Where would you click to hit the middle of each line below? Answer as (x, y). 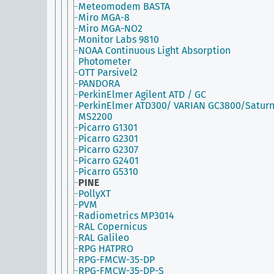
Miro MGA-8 (104, 17)
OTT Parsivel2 (108, 72)
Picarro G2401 (109, 161)
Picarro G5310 (108, 172)
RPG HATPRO (106, 249)
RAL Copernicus (113, 227)
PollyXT (94, 194)
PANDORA (99, 83)
